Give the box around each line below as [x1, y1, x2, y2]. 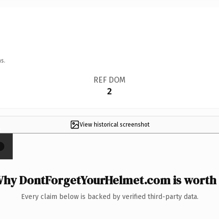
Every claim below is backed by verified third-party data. [21, 192, 198, 201]
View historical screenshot [79, 121, 150, 128]
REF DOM [93, 75, 126, 85]
